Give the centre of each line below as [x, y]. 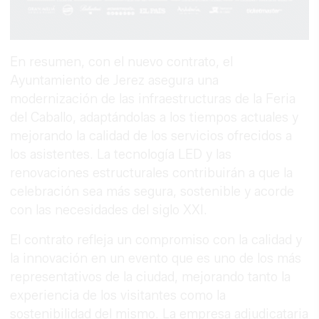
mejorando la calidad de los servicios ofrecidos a [151, 136]
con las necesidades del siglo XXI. [109, 210]
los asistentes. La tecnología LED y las [121, 154]
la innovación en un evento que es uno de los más [156, 258]
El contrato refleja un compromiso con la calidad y [156, 240]
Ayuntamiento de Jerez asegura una [115, 80]
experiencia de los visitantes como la [118, 295]
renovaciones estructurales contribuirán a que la [152, 173]
